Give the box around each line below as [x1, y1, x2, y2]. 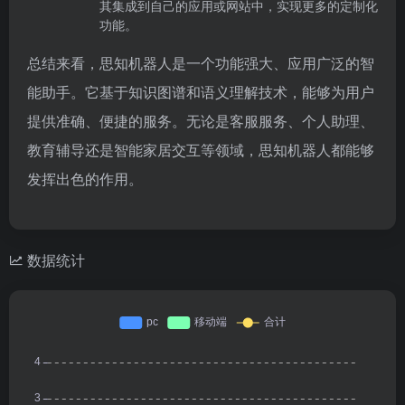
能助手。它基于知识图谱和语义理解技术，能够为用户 [27, 81, 374, 102]
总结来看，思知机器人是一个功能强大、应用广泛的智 [27, 52, 374, 73]
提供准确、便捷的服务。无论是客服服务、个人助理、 [27, 110, 374, 131]
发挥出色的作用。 [27, 168, 143, 189]
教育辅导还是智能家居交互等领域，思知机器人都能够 [27, 139, 374, 160]
